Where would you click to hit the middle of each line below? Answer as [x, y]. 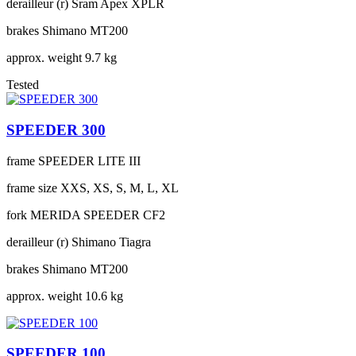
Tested [23, 85]
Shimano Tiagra [111, 242]
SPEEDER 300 [56, 130]
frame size [32, 188]
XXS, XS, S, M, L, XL [120, 188]
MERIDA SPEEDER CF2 [98, 215]
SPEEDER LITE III [89, 161]
